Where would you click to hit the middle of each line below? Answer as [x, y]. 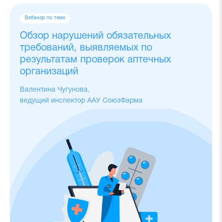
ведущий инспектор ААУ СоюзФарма [81, 101]
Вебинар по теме [45, 18]
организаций [49, 72]
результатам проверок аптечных [95, 60]
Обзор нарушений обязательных [95, 36]
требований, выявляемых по [86, 48]
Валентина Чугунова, [55, 90]
